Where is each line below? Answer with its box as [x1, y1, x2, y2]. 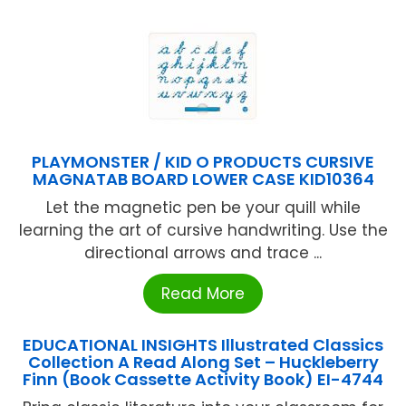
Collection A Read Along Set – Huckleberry [27, 351, 379, 374]
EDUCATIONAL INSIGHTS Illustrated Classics [23, 333, 383, 357]
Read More [161, 283, 245, 305]
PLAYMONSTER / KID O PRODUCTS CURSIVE [32, 150, 374, 174]
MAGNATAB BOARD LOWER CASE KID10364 [32, 168, 374, 191]
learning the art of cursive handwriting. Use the [18, 219, 388, 242]
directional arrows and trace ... [84, 242, 322, 265]
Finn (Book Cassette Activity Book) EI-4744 [23, 368, 383, 391]
